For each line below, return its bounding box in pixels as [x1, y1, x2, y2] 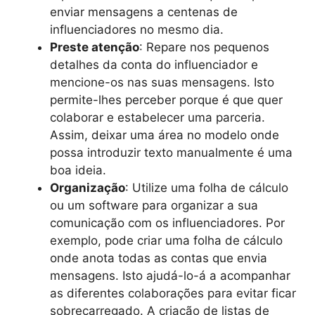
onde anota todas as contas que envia [50, 251, 267, 265]
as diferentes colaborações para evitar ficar [50, 286, 296, 300]
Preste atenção [50, 40, 139, 54]
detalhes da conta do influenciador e [50, 58, 258, 72]
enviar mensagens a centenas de [50, 5, 238, 19]
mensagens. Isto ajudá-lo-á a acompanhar [50, 269, 290, 283]
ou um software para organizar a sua [50, 198, 258, 212]
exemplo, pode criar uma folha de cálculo [50, 233, 283, 247]
